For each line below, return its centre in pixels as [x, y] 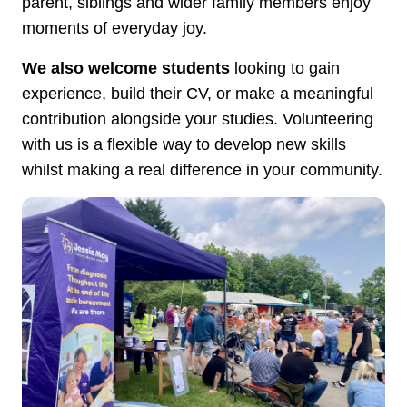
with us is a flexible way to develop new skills [184, 144]
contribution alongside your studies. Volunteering [198, 119]
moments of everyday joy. [114, 28]
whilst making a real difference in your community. [202, 170]
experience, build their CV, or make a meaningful [198, 94]
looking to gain [285, 68]
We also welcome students [126, 68]
